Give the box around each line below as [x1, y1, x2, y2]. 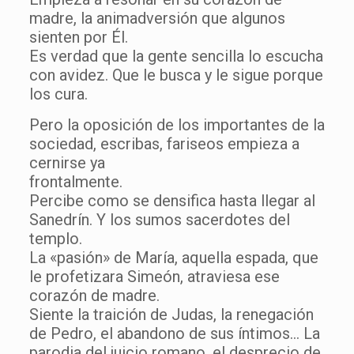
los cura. [28, 84, 88, 104]
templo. [28, 228, 82, 248]
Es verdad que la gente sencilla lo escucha [28, 46, 323, 66]
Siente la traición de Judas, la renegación [28, 304, 314, 324]
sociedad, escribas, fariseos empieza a [28, 134, 299, 153]
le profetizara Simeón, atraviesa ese [28, 266, 280, 286]
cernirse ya [28, 153, 105, 172]
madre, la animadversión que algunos [28, 8, 285, 28]
